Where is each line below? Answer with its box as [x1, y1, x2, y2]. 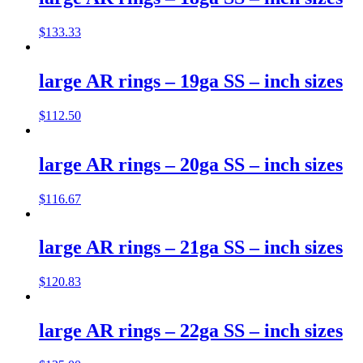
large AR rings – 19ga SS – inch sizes [39, 70, 343, 92]
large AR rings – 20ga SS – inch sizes [39, 153, 343, 175]
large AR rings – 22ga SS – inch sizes [39, 320, 343, 342]
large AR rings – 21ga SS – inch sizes [39, 237, 343, 258]
